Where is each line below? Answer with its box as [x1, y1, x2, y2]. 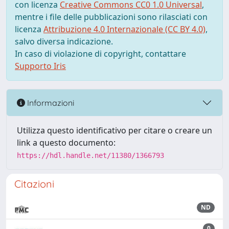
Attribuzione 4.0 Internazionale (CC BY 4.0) [43, 24, 205, 35]
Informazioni [25, 97, 74, 108]
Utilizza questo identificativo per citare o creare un [17, 125, 212, 136]
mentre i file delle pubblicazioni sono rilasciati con [15, 11, 208, 22]
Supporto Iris [15, 60, 66, 72]
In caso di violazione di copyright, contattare [15, 48, 186, 59]
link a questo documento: [17, 137, 116, 148]
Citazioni [14, 177, 54, 190]
